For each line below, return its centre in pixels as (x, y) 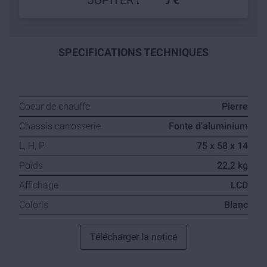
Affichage (39, 185)
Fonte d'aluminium (208, 126)
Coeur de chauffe (55, 106)
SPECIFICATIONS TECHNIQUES (133, 52)
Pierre (235, 106)
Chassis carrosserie (60, 126)
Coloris (34, 205)
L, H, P (32, 146)
